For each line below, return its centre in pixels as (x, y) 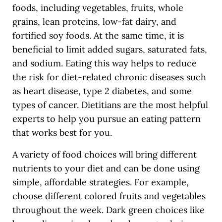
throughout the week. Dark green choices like (108, 210)
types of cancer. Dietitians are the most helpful (110, 105)
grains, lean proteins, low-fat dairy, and (94, 22)
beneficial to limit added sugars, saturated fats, (110, 50)
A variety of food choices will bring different (104, 155)
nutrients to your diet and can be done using (106, 168)
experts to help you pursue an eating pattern (106, 119)
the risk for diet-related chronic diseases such (109, 77)
